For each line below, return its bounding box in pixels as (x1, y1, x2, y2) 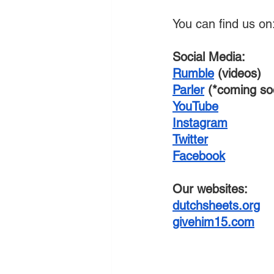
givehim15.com (172, 215, 254, 229)
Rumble (172, 66, 214, 81)
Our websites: (172, 182, 248, 196)
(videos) (214, 66, 261, 81)
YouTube (172, 99, 218, 114)
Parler (172, 83, 204, 97)
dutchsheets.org (172, 198, 260, 213)
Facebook (172, 149, 225, 163)
